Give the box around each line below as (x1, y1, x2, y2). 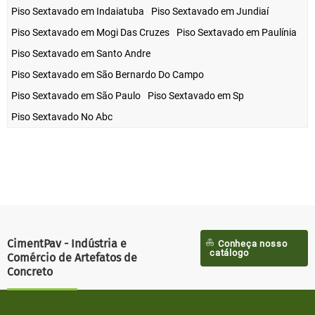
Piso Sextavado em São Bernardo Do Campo (11, 69, 204, 81)
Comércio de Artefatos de (7, 251, 137, 264)
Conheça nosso (218, 238, 288, 249)
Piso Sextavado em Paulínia (176, 27, 297, 39)
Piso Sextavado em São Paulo (11, 90, 141, 102)
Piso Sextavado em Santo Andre (11, 48, 150, 60)
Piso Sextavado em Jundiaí (151, 6, 269, 18)
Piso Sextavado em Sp (148, 90, 244, 102)
